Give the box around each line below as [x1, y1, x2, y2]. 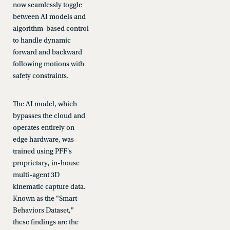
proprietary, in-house [12, 159, 80, 167]
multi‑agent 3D [12, 171, 60, 179]
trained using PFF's [12, 147, 72, 156]
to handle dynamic [12, 36, 71, 45]
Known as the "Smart [12, 195, 77, 203]
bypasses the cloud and [12, 112, 85, 120]
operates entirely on [12, 124, 74, 132]
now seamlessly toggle [12, 1, 82, 9]
